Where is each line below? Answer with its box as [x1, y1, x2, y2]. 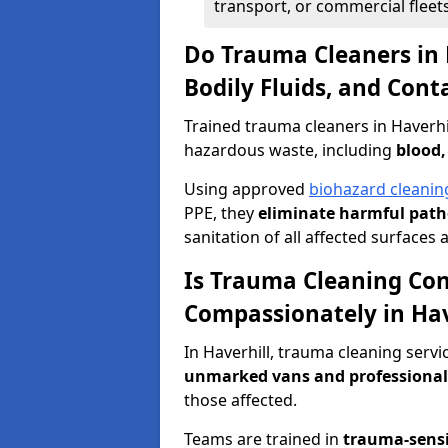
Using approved [184, 178, 309, 200]
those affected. [184, 389, 297, 411]
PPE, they [184, 202, 258, 224]
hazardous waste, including [184, 139, 396, 161]
